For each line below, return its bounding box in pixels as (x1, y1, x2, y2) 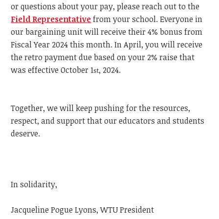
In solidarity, (11, 178, 58, 190)
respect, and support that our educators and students (11, 115, 205, 126)
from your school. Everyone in (91, 13, 203, 24)
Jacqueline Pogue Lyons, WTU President (11, 204, 154, 215)
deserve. (11, 128, 41, 139)
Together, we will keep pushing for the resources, (11, 102, 191, 113)
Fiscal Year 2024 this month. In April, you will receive (11, 39, 203, 50)
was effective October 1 (11, 64, 94, 75)
